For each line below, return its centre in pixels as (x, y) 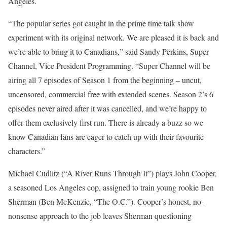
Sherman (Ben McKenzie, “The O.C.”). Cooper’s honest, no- (106, 201)
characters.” (27, 151)
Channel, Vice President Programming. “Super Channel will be (109, 66)
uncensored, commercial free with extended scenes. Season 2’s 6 (111, 94)
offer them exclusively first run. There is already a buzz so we (106, 122)
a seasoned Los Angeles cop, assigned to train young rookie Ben (111, 187)
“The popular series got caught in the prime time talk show (101, 23)
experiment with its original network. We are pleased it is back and (113, 37)
